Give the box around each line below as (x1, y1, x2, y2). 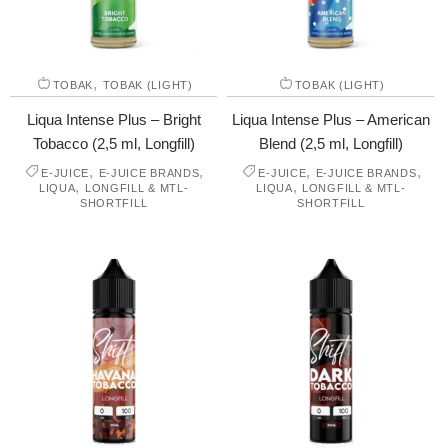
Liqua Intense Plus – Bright (26, 110, 201, 128)
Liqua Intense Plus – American (231, 110, 430, 128)
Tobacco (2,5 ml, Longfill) (32, 134, 195, 152)
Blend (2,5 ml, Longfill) (258, 134, 403, 152)
